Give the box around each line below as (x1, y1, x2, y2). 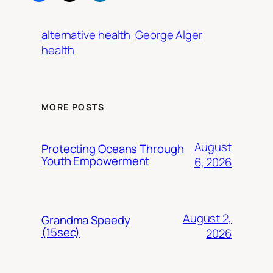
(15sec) (41, 224, 80, 240)
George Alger (135, 27, 202, 43)
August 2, (182, 210, 232, 226)
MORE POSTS (41, 101, 104, 113)
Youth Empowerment (41, 152, 150, 169)
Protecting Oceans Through (41, 140, 184, 157)
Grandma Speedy (41, 211, 130, 228)
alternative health (41, 27, 131, 43)
